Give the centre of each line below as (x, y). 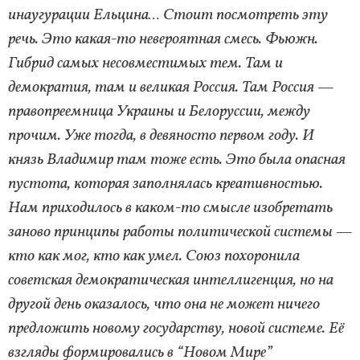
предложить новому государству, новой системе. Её (176, 328)
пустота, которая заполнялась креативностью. (166, 184)
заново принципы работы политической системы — (180, 232)
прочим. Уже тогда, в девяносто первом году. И (161, 135)
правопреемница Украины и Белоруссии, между (159, 111)
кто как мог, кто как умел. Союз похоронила (154, 256)
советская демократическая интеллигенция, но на (171, 280)
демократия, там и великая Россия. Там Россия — (171, 87)
